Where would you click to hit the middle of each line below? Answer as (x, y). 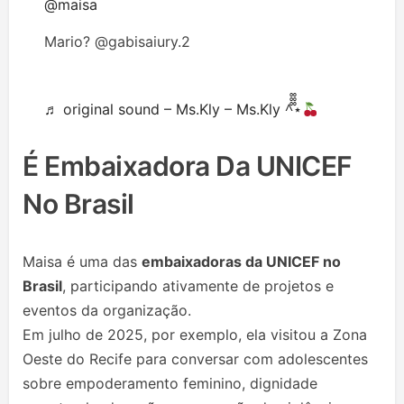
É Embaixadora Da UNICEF (188, 166)
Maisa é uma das (82, 262)
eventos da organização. (107, 311)
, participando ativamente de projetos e (198, 286)
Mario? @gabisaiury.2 (117, 42)
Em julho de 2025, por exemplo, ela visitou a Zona (195, 335)
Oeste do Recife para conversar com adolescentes (195, 359)
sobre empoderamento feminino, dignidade (170, 384)
